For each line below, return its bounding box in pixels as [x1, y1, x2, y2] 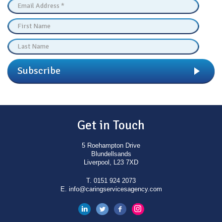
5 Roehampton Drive [82, 142, 140, 149]
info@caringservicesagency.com [68, 185, 162, 193]
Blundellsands [91, 150, 131, 158]
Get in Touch [77, 117, 145, 133]
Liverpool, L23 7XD [84, 159, 138, 166]
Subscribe [17, 64, 60, 77]
